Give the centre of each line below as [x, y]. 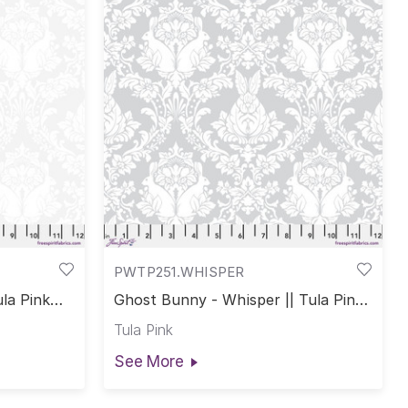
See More [148, 361]
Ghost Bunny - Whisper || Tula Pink [239, 300]
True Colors [155, 316]
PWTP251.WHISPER [179, 271]
